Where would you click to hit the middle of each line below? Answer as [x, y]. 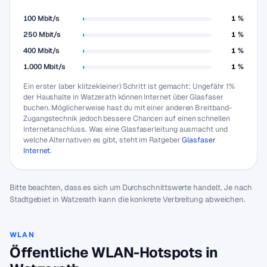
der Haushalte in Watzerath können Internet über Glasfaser [123, 97]
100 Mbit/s [42, 18]
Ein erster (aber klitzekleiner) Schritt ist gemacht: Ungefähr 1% [129, 86]
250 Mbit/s [42, 35]
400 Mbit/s [42, 51]
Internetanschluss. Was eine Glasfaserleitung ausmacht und [125, 129]
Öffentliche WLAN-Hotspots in [114, 252]
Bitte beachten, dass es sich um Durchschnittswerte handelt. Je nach [131, 187]
